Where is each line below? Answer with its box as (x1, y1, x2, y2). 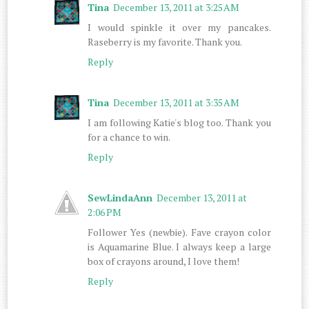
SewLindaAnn (88, 190, 153, 204)
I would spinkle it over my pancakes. (88, 20, 271, 34)
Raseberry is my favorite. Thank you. (88, 34, 243, 48)
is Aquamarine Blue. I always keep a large (88, 239, 271, 253)
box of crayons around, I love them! (88, 254, 240, 268)
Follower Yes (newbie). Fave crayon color (88, 225, 271, 239)
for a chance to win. (88, 130, 171, 143)
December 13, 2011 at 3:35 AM (113, 95, 240, 109)
